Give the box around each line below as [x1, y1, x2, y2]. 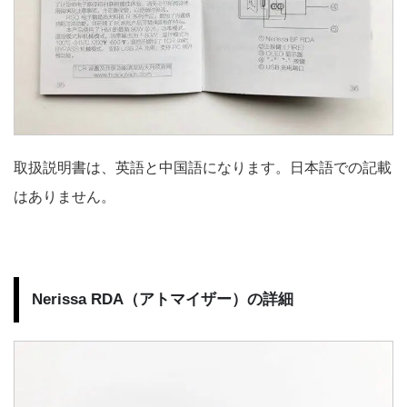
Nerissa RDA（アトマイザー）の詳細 [32, 290, 293, 308]
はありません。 [14, 188, 115, 204]
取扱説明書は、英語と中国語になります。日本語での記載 [14, 159, 392, 175]
